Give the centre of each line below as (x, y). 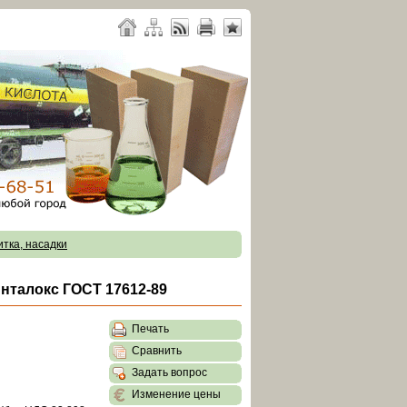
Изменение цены (174, 395)
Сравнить (154, 351)
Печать (148, 329)
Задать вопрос (167, 373)
